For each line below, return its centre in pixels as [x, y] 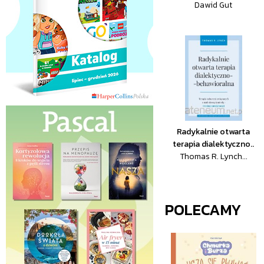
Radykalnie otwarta [214, 132]
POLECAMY [203, 209]
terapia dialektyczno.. [214, 144]
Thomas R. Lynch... [213, 156]
